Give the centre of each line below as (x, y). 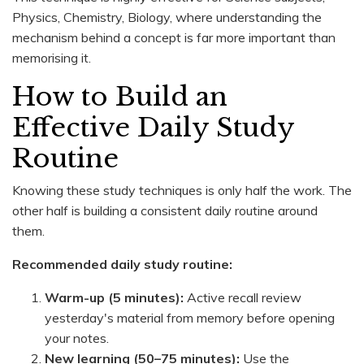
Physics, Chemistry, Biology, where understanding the (167, 17)
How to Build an (120, 96)
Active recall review (243, 297)
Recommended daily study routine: (122, 264)
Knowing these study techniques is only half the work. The (182, 190)
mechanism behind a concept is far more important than (174, 37)
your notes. (77, 338)
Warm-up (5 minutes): (114, 297)
